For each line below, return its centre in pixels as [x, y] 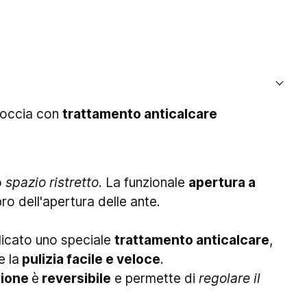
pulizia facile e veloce [90, 259]
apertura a [222, 182]
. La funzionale [144, 182]
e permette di [155, 278]
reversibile [75, 278]
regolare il [230, 278]
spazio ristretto [52, 182]
